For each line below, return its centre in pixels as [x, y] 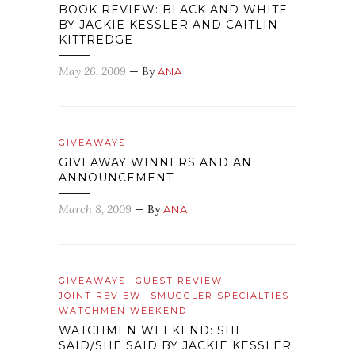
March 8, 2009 [95, 209]
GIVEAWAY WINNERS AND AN [155, 162]
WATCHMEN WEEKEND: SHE [151, 330]
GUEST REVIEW [179, 281]
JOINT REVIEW [100, 296]
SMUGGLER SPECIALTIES [220, 296]
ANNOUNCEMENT [116, 177]
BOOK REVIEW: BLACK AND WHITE [173, 10]
